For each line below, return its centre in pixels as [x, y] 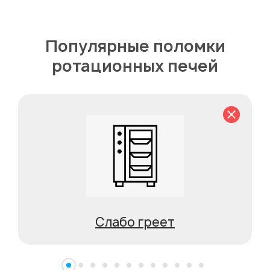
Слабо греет [135, 222]
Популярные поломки [135, 46]
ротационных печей [135, 66]
